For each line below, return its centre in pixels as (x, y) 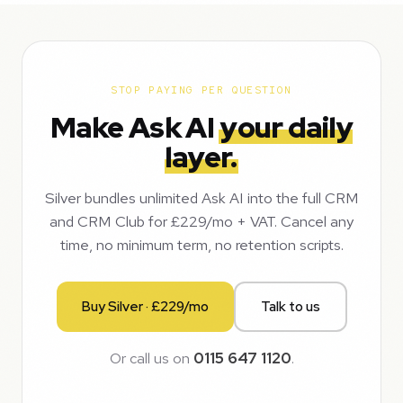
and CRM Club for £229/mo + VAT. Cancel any (201, 221)
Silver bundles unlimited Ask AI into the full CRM (201, 198)
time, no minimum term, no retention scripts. (201, 245)
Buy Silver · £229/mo (145, 307)
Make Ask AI (135, 127)
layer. (201, 157)
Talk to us (290, 307)
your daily (287, 127)
